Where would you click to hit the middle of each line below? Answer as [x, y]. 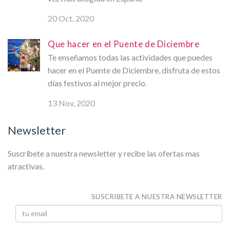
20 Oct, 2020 [71, 18]
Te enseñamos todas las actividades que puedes [130, 57]
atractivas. [26, 166]
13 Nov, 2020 [71, 103]
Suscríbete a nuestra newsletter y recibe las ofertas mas [104, 153]
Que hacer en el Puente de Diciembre [124, 44]
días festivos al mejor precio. [97, 83]
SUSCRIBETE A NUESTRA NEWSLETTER [157, 196]
